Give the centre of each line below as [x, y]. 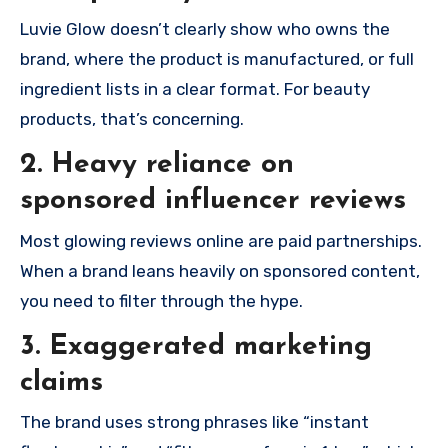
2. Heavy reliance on [157, 165]
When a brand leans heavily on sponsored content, [220, 270]
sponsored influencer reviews [213, 201]
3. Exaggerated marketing [196, 346]
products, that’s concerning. [132, 119]
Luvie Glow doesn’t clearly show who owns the [205, 29]
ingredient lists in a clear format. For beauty [195, 89]
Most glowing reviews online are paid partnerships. [221, 240]
